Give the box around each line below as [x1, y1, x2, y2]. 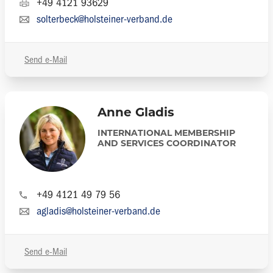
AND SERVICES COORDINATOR [97, 140, 236, 149]
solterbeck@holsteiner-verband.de [37, 13, 172, 26]
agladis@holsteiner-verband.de [37, 205, 160, 218]
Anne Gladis [97, 107, 174, 119]
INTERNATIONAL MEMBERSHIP [97, 129, 235, 138]
